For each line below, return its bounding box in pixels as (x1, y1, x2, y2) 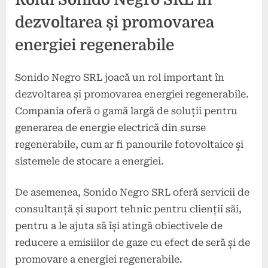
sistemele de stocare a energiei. (15, 155, 164, 167)
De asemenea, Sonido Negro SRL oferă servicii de (15, 186, 249, 198)
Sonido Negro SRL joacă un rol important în (15, 71, 224, 83)
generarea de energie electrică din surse (15, 121, 206, 133)
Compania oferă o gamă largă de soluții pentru (15, 105, 237, 117)
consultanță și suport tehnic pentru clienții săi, (15, 203, 242, 215)
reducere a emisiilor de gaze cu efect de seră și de (15, 236, 250, 248)
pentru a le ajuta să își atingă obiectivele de (15, 220, 223, 232)
